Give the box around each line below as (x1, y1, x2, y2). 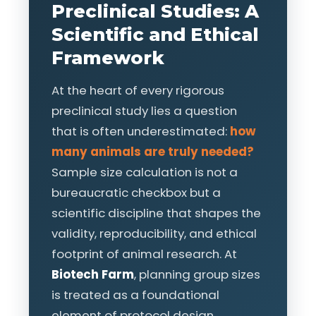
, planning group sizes (134, 266, 260, 283)
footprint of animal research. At (51, 245, 237, 262)
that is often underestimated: (51, 123, 230, 140)
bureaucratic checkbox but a (51, 184, 221, 201)
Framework (51, 47, 164, 68)
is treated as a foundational (51, 286, 219, 303)
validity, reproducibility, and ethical (51, 225, 257, 242)
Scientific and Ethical (51, 23, 259, 45)
